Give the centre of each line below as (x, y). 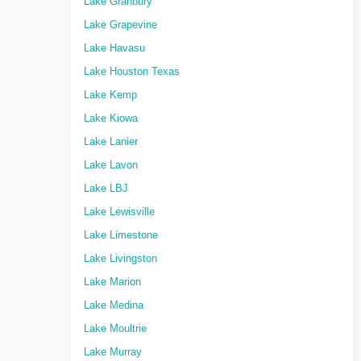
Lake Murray (113, 352)
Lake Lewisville (119, 212)
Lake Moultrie (115, 329)
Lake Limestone (121, 235)
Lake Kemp (110, 95)
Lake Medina (114, 305)
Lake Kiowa (111, 118)
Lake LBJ (106, 189)
